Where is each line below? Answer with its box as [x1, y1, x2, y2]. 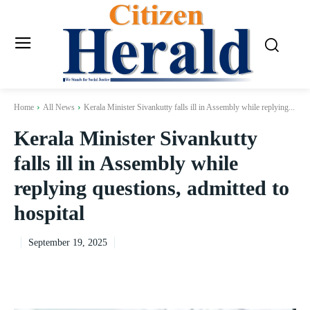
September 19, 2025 [28, 237, 107, 248]
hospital [14, 201, 84, 225]
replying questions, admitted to [14, 176, 289, 200]
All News [43, 102, 75, 113]
